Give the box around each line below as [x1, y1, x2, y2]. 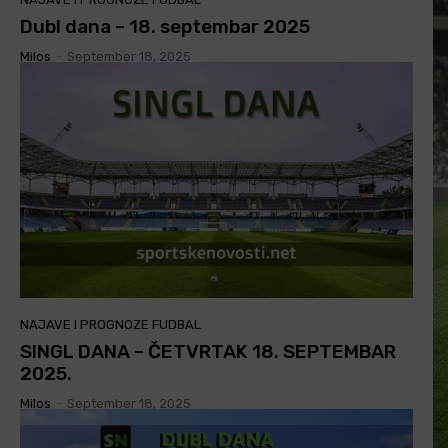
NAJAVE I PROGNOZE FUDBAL [20, 316, 201, 332]
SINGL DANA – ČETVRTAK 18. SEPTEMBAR [20, 339, 396, 363]
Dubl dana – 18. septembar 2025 [20, 14, 310, 38]
